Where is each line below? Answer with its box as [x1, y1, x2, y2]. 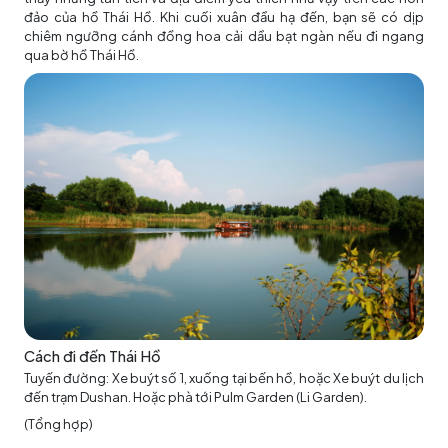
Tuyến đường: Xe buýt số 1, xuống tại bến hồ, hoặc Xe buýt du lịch [24, 369, 424, 386]
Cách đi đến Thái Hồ [24, 346, 161, 365]
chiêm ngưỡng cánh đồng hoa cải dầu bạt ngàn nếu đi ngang [24, 28, 424, 44]
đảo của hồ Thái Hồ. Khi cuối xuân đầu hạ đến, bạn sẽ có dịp [24, 9, 424, 25]
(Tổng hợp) [24, 415, 93, 432]
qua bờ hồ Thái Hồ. [24, 47, 139, 63]
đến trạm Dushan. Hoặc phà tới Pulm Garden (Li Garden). [24, 388, 367, 405]
